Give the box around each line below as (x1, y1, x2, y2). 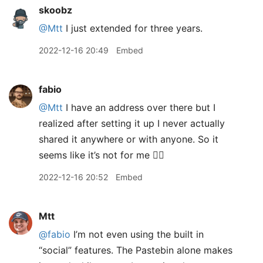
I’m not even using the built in (70, 228, 204, 240)
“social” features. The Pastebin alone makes (39, 244, 232, 256)
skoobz (39, 4, 72, 16)
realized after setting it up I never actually (39, 117, 225, 129)
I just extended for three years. (63, 22, 203, 34)
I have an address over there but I (63, 102, 215, 113)
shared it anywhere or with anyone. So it (39, 133, 218, 145)
